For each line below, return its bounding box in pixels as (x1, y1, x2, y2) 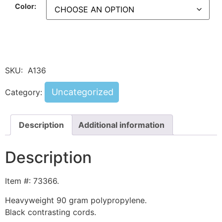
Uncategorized (52, 87, 113, 98)
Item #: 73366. (5, 176, 59, 186)
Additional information (78, 120, 165, 130)
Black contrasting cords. (5, 207, 96, 217)
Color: (15, 1, 36, 10)
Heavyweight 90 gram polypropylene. (5, 195, 147, 205)
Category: (5, 87, 45, 98)
